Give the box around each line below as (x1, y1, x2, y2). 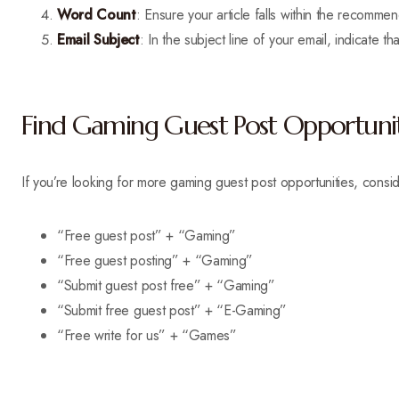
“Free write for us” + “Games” (57, 325, 237, 346)
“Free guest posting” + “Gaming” (57, 250, 254, 271)
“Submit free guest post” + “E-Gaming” (57, 300, 288, 321)
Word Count (57, 4, 136, 25)
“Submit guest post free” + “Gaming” (57, 275, 275, 296)
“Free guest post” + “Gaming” (57, 225, 237, 246)
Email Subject (57, 29, 140, 50)
